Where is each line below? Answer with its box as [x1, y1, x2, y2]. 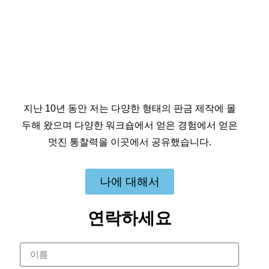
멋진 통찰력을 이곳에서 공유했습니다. [47, 136, 211, 147]
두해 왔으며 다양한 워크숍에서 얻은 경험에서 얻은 [21, 119, 238, 130]
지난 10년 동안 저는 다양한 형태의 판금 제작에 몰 [23, 103, 236, 113]
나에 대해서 [99, 175, 160, 188]
